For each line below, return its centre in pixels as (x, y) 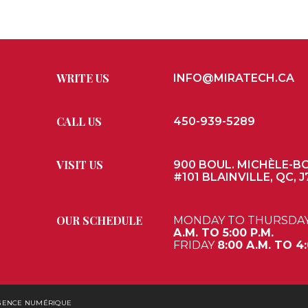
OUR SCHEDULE (99, 220)
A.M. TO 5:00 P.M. (223, 232)
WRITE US (83, 78)
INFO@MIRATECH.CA (234, 78)
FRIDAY (195, 245)
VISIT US (80, 164)
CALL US (79, 121)
